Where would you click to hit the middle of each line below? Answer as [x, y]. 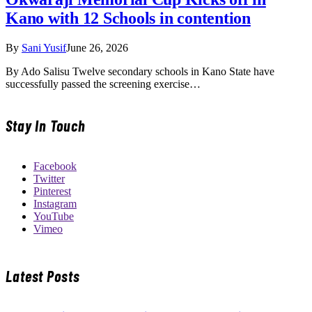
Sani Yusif [44, 48]
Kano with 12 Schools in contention [128, 18]
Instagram [55, 203]
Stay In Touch [46, 125]
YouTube [54, 216]
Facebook [55, 166]
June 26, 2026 [97, 48]
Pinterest [52, 191]
